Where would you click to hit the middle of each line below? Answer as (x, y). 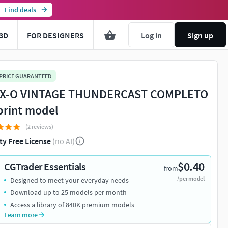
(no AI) (64, 141)
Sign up (200, 35)
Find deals (20, 10)
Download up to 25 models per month (68, 193)
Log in (151, 35)
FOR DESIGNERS (55, 35)
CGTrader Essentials (45, 167)
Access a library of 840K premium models (72, 205)
